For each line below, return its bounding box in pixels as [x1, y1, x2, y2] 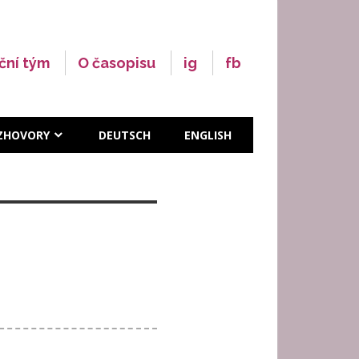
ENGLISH [184, 127, 232, 143]
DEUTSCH [98, 127, 151, 143]
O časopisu [78, 54, 155, 71]
